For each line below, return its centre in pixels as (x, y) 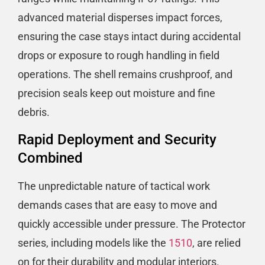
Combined (50, 158)
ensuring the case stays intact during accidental (129, 37)
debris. (34, 112)
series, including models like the (93, 243)
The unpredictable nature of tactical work (114, 186)
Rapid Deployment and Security (117, 139)
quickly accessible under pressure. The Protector (132, 224)
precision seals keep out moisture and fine (117, 93)
